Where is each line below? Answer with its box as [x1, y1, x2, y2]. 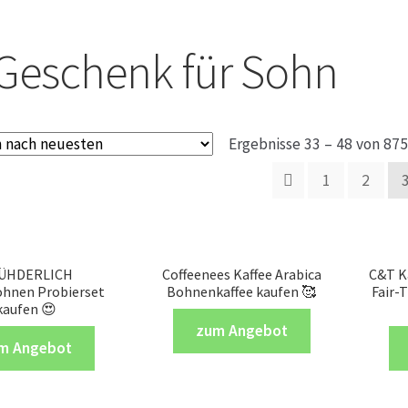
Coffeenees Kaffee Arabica [161, 264, 321, 283]
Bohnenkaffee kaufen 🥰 [167, 281, 317, 301]
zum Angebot [195, 321, 288, 342]
